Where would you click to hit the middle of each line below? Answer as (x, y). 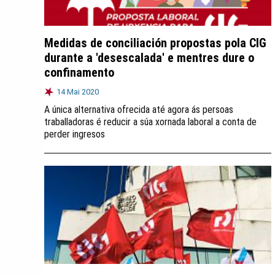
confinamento (79, 72)
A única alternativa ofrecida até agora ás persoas (139, 110)
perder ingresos (75, 134)
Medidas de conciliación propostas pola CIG (155, 43)
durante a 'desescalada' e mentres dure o (149, 58)
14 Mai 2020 (78, 92)
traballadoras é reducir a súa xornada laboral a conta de (150, 122)
